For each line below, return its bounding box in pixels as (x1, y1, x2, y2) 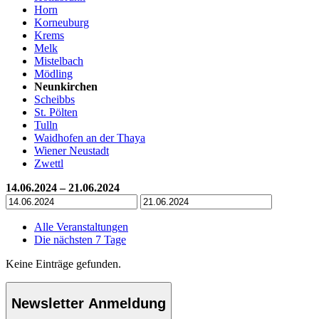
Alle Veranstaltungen (34, 220, 128, 233)
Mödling (34, 67, 73, 80)
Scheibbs (34, 93, 75, 105)
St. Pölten (34, 105, 78, 118)
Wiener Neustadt (34, 144, 109, 157)
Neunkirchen (34, 80, 98, 93)
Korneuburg (34, 16, 89, 28)
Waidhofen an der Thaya (34, 131, 145, 144)
